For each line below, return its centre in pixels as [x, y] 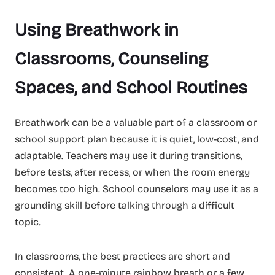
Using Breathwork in [97, 30]
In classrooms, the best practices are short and [122, 256]
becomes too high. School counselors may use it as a [137, 188]
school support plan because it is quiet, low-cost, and [137, 139]
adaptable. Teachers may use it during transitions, [128, 155]
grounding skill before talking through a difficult [125, 205]
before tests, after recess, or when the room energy [132, 172]
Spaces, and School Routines [131, 87]
